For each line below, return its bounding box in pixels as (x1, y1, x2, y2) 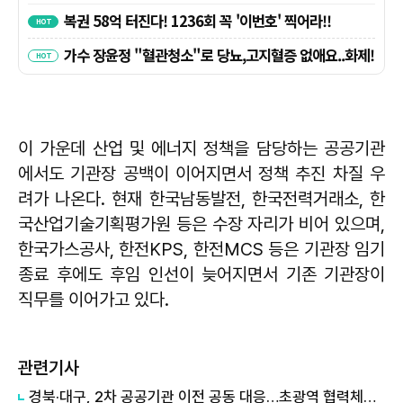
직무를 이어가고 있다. (18, 289, 169, 311)
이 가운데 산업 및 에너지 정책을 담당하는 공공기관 (18, 138, 385, 160)
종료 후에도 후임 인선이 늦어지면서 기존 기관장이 (18, 264, 385, 286)
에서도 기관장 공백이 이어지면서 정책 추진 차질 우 (18, 163, 385, 185)
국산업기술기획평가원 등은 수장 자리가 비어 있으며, (18, 213, 385, 236)
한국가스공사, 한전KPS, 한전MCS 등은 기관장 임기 (18, 238, 385, 261)
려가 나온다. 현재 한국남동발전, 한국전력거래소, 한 (18, 188, 385, 210)
